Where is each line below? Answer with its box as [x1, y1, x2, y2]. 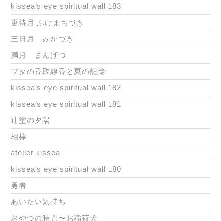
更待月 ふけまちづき [11, 18, 84, 27]
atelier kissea [11, 148, 60, 157]
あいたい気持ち [11, 197, 66, 206]
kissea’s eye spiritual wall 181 [11, 100, 121, 109]
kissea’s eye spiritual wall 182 [11, 83, 121, 92]
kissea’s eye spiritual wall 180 [11, 165, 121, 174]
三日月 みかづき [11, 35, 74, 43]
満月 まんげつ [11, 51, 66, 60]
